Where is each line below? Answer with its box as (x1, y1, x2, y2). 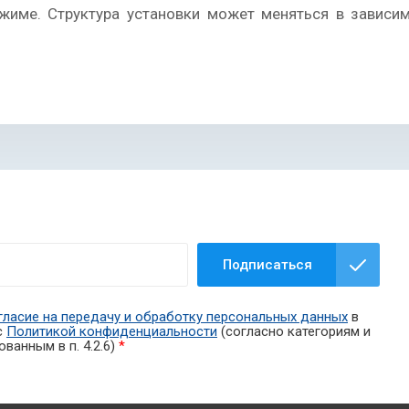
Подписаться (223, 257, 312, 274)
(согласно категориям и (217, 323, 371, 341)
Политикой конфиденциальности (6, 323, 217, 341)
